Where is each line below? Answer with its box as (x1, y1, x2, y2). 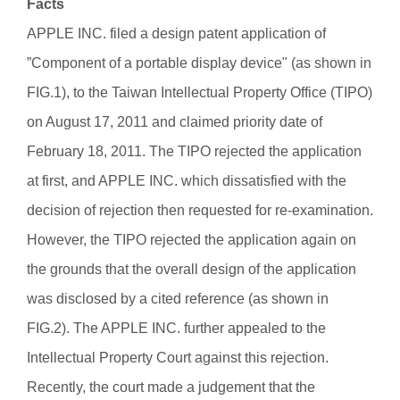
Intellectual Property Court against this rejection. (27, 350, 329, 365)
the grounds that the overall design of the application (27, 262, 356, 277)
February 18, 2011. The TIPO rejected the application (27, 144, 362, 159)
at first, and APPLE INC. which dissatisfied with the (27, 173, 346, 188)
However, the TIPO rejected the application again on (27, 232, 356, 247)
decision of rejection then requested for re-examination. (27, 203, 373, 218)
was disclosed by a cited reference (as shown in (27, 291, 329, 306)
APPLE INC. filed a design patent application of (27, 26, 326, 41)
